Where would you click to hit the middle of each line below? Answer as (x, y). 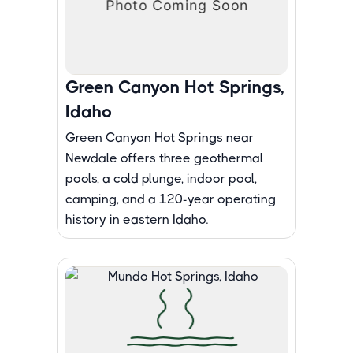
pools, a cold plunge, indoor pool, (161, 178)
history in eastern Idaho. (137, 219)
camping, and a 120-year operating (171, 199)
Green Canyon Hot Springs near (160, 137)
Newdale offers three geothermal (164, 158)
